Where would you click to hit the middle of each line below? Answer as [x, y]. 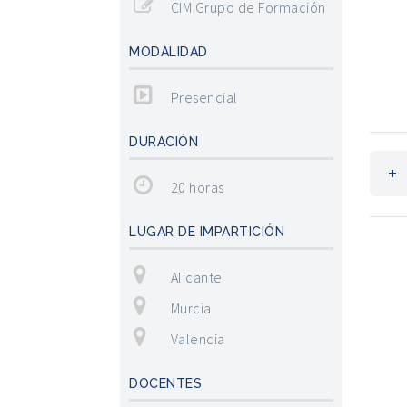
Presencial [204, 97]
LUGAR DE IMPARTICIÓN [207, 232]
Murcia [191, 308]
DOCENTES [165, 383]
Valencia [198, 339]
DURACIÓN [164, 142]
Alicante [196, 277]
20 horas [197, 187]
